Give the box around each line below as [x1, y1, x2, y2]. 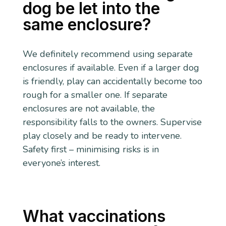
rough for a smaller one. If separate [22, 88, 167, 101]
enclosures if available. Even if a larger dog [22, 61, 199, 74]
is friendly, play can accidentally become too [22, 75, 202, 87]
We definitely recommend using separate [22, 47, 193, 60]
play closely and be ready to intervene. [22, 129, 182, 142]
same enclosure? [22, 14, 151, 34]
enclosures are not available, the [22, 102, 155, 115]
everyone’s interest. [22, 156, 100, 169]
